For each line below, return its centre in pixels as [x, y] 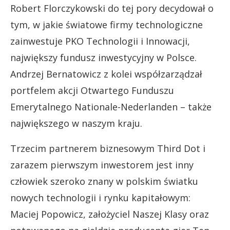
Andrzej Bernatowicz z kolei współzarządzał [106, 74]
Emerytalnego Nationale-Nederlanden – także [111, 107]
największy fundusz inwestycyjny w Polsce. [103, 57]
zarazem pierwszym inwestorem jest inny [102, 165]
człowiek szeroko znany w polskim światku [104, 181]
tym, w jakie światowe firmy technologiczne [107, 25]
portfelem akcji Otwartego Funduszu [92, 90]
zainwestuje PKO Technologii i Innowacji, [100, 41]
